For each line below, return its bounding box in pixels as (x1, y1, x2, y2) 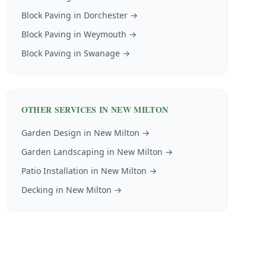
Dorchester (83, 9, 128, 21)
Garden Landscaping (21, 146, 104, 157)
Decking (21, 184, 53, 195)
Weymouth (83, 28, 126, 40)
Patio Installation (21, 165, 88, 176)
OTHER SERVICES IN (21, 103, 111, 116)
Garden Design (21, 127, 81, 138)
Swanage (83, 47, 120, 59)
